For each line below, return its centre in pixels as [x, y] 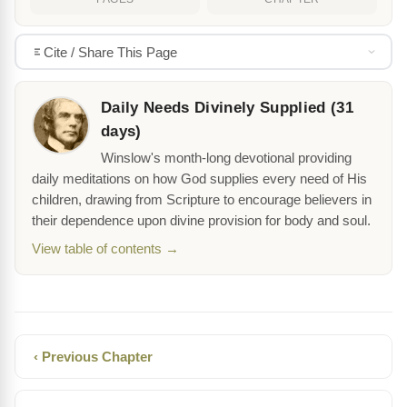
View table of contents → [105, 249]
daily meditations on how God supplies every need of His [199, 179]
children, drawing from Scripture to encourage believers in [202, 200]
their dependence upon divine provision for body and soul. [201, 221]
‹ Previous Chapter [93, 357]
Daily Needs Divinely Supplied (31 [228, 108]
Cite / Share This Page [110, 52]
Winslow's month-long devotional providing [226, 159]
